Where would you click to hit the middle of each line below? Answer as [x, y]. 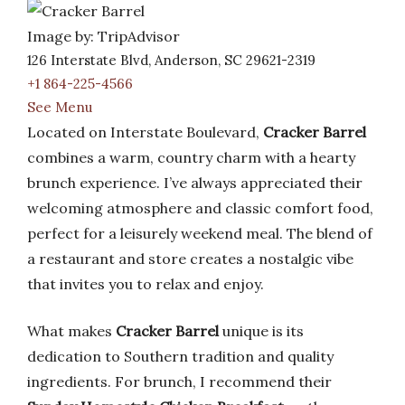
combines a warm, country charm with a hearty [191, 157]
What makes [71, 331]
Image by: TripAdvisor [104, 36]
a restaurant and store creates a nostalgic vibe [190, 259]
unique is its [261, 331]
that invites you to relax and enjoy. [146, 284]
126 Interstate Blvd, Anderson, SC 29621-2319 [171, 60]
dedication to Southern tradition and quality [180, 356]
